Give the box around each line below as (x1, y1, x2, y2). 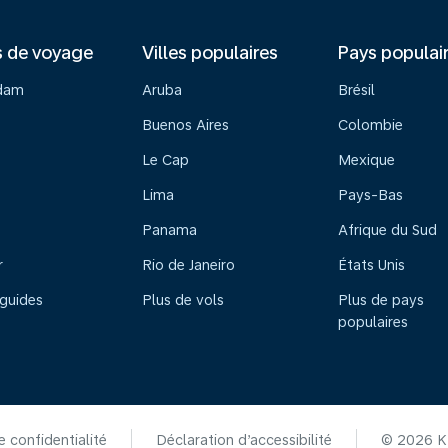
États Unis (338, 257, 406, 273)
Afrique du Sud (338, 222, 438, 238)
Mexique (338, 152, 396, 168)
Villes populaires (141, 42, 278, 63)
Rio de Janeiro (141, 257, 235, 273)
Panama (141, 222, 197, 238)
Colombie (338, 117, 404, 133)
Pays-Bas (338, 187, 404, 203)
